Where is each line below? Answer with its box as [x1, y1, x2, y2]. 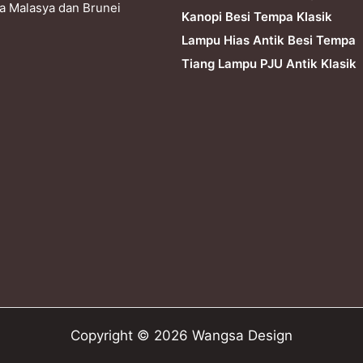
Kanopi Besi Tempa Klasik [181, 8, 332, 24]
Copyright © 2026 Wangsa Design [70, 327, 293, 344]
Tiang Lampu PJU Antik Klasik [181, 55, 357, 71]
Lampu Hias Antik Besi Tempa [181, 32, 356, 48]
